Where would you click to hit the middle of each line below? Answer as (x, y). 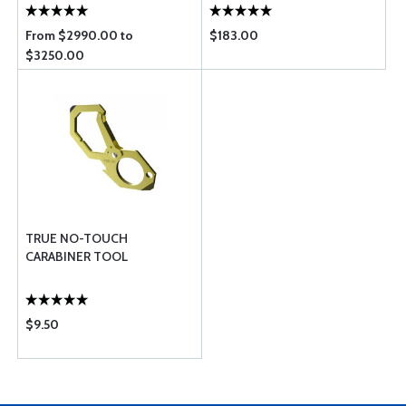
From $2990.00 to (79, 35)
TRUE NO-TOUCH (77, 238)
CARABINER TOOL (77, 256)
